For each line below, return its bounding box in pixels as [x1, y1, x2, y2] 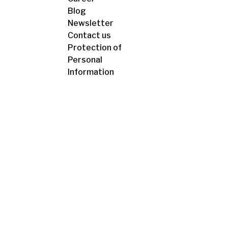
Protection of [68, 43, 122, 52]
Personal [68, 55, 102, 65]
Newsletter [68, 18, 113, 28]
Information [68, 67, 114, 77]
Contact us [68, 31, 111, 40]
